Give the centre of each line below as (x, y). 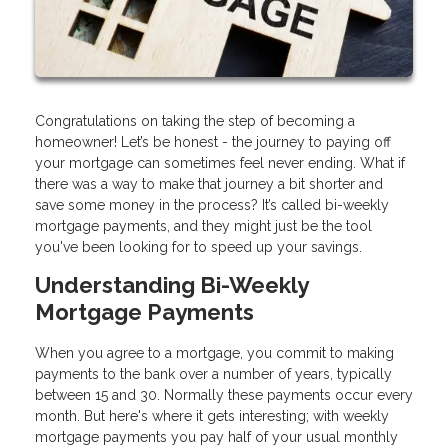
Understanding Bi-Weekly (171, 285)
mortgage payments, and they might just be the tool (203, 226)
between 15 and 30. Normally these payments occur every (224, 395)
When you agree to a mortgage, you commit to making (214, 353)
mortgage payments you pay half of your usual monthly (216, 437)
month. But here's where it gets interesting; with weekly (212, 416)
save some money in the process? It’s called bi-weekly (212, 205)
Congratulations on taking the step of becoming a (195, 121)
